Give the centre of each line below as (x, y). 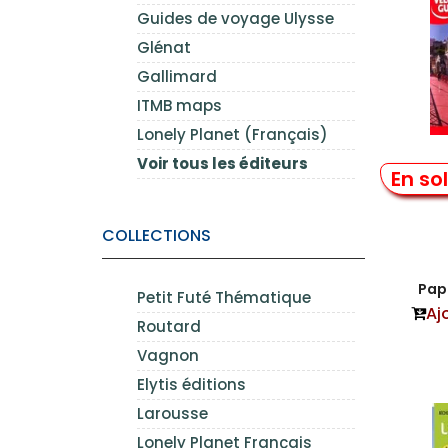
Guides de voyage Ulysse (235, 18)
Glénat (164, 47)
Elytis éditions (191, 384)
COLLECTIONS (156, 235)
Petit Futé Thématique (224, 297)
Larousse (172, 413)
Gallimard (177, 76)
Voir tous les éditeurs (222, 163)
